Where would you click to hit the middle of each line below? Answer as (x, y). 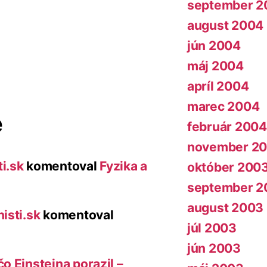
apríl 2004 (218, 86)
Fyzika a (124, 166)
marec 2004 (223, 107)
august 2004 (226, 26)
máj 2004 (215, 66)
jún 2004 (214, 46)
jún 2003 (214, 249)
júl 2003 (212, 228)
